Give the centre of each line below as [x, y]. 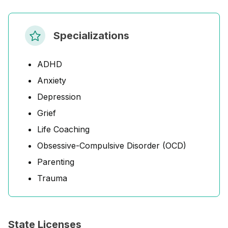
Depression [59, 97]
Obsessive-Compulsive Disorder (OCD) [112, 146]
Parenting [56, 162]
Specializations [91, 36]
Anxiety [52, 80]
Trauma [52, 178]
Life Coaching [63, 129]
